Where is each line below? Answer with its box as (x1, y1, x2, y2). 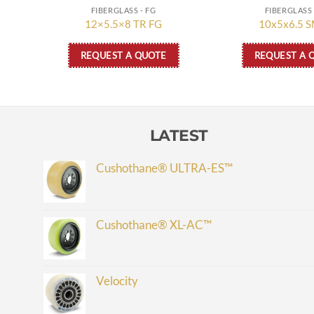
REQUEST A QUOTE (80, 49, 167, 61)
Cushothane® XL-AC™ (96, 217, 212, 232)
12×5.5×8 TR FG (85, 18, 162, 31)
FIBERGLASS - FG (90, 5, 156, 15)
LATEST (149, 125, 208, 144)
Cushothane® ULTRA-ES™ (96, 160, 233, 175)
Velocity (96, 273, 138, 288)
